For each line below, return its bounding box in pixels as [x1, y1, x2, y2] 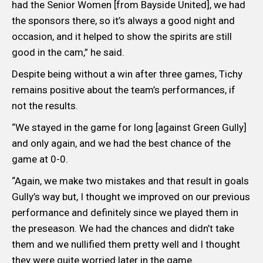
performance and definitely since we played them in [12, 207, 238, 219]
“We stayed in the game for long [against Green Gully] [12, 122, 247, 134]
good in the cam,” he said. [12, 46, 124, 59]
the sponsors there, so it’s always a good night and [12, 15, 235, 27]
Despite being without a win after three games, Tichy [12, 68, 242, 80]
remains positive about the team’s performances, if [12, 84, 235, 96]
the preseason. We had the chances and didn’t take [12, 222, 234, 235]
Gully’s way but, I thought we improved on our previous [12, 191, 250, 203]
